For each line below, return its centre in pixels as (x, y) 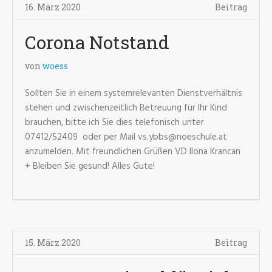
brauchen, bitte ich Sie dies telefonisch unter (114, 123)
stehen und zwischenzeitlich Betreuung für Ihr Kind (126, 108)
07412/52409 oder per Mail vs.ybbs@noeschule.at (126, 137)
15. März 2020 (53, 243)
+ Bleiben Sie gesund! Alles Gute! (92, 166)
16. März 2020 (53, 7)
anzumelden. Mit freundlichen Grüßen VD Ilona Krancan (133, 152)
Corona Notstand (97, 42)
